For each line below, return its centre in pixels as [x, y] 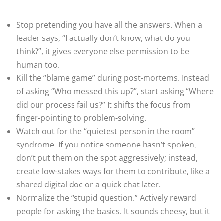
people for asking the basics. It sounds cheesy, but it [113, 211]
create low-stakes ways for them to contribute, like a [113, 171]
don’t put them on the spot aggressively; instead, [107, 158]
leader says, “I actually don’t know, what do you [103, 38]
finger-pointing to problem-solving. [81, 118]
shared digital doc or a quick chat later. [89, 185]
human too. [38, 65]
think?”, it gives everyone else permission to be [103, 52]
